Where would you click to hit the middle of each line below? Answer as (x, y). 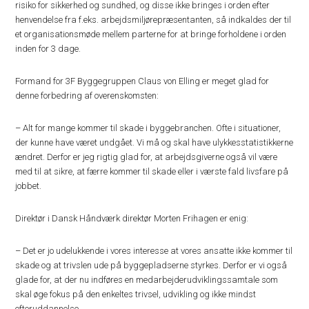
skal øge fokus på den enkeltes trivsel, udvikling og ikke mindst (136, 294)
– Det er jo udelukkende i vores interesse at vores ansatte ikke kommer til (154, 250)
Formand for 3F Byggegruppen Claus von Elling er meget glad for (142, 81)
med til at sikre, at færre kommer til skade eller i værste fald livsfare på (152, 171)
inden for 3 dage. (48, 48)
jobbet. (29, 186)
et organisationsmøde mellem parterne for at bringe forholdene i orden (151, 34)
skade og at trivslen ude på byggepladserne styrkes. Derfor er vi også (151, 265)
